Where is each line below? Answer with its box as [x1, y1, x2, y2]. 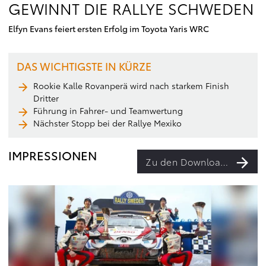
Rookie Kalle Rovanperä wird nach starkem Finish [33, 80, 229, 91]
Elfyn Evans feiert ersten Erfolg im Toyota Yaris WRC [8, 23, 209, 34]
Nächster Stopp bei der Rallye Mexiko [33, 117, 182, 129]
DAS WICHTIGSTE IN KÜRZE [17, 58, 151, 74]
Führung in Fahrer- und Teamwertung [33, 104, 183, 116]
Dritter [33, 92, 59, 104]
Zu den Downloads [220, 155, 228, 168]
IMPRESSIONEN [8, 147, 97, 163]
